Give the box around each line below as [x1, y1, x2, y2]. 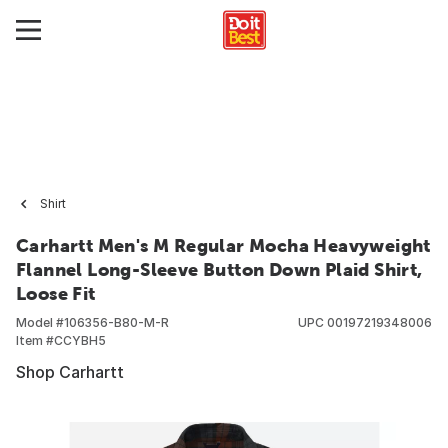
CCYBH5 [54, 333, 106, 348]
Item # [16, 333, 54, 348]
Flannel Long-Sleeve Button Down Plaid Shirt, [16, 259, 423, 280]
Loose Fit [16, 283, 96, 304]
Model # [16, 315, 64, 330]
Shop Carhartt [16, 362, 124, 382]
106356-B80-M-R [64, 315, 169, 330]
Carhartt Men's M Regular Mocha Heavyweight [16, 235, 431, 256]
